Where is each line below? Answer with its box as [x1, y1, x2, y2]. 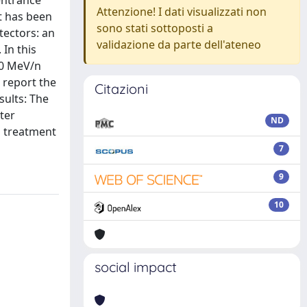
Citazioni [95, 80, 148, 97]
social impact [95, 258, 177, 275]
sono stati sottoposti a [97, 21, 213, 36]
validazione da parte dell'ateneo [97, 37, 261, 52]
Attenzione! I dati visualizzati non [97, 4, 267, 19]
